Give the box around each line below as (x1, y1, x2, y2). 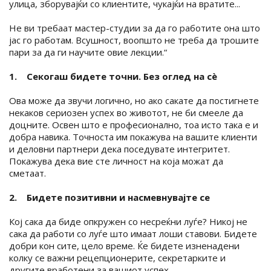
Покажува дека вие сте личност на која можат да (9, 154, 223, 167)
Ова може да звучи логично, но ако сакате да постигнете (9, 94, 259, 106)
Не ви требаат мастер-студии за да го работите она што (9, 21, 260, 34)
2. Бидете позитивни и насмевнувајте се (9, 191, 210, 203)
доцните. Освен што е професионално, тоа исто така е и (9, 118, 258, 131)
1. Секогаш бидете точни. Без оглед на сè (9, 70, 217, 82)
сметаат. (9, 166, 46, 179)
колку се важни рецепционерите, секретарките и (9, 251, 226, 264)
